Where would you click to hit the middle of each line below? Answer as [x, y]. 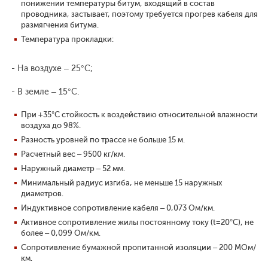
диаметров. [42, 194]
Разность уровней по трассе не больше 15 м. [103, 140]
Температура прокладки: [67, 39]
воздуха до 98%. [51, 126]
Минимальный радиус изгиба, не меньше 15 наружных [121, 183]
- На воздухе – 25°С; [51, 69]
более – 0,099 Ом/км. [61, 233]
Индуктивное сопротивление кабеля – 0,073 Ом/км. [118, 208]
